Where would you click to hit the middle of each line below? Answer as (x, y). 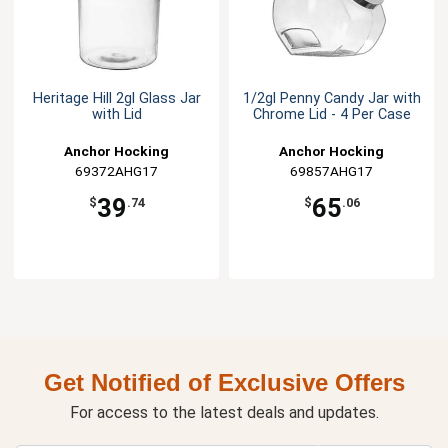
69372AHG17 (116, 171)
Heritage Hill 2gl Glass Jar (116, 99)
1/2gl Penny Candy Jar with (331, 99)
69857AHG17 (331, 171)
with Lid (116, 115)
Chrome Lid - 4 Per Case (331, 115)
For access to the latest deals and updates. (224, 413)
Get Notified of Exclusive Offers (224, 383)
